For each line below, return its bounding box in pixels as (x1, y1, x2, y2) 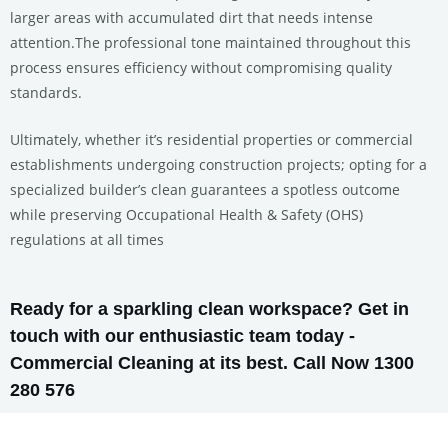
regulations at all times (10, 229, 164, 249)
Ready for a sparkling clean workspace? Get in (10, 297, 409, 319)
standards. (10, 82, 82, 102)
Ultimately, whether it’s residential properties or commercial (10, 129, 413, 149)
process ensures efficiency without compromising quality (10, 57, 392, 77)
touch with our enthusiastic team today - (10, 324, 355, 346)
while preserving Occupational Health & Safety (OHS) (10, 204, 363, 224)
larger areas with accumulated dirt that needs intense (10, 7, 373, 27)
